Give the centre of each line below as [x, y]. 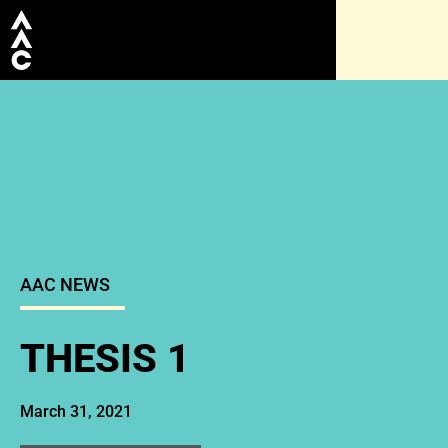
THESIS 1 [105, 358]
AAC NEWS [65, 284]
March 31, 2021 [76, 411]
